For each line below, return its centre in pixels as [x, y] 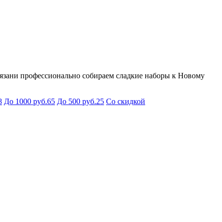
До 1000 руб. [26, 101]
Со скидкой [126, 101]
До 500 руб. [77, 101]
